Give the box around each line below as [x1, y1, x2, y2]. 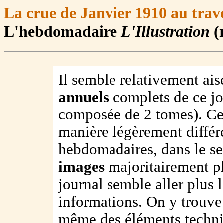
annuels [58, 89, 109, 106]
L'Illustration [121, 22, 214, 40]
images [58, 158, 105, 176]
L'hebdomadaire [4, 22, 121, 40]
